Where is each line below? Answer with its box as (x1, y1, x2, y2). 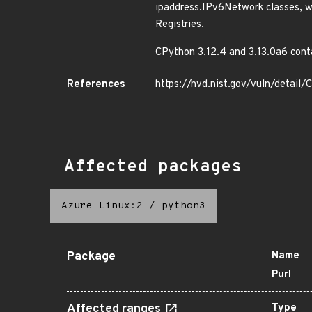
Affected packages (64, 157, 242, 178)
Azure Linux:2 (61, 200, 143, 212)
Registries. (155, 18, 204, 31)
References (67, 78, 125, 91)
